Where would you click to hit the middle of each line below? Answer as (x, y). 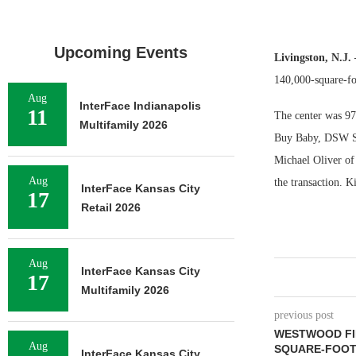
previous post (304, 315)
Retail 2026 (111, 207)
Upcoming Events (121, 52)
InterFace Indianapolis (140, 106)
